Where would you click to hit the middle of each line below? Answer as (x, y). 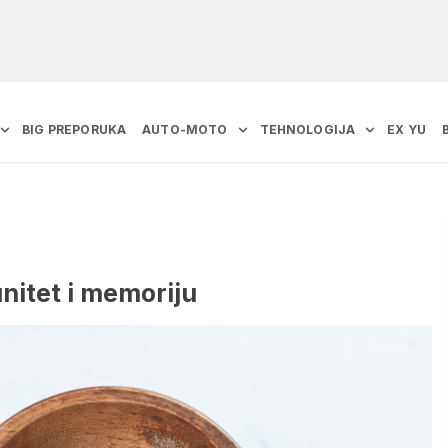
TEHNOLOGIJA (307, 130)
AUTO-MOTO (185, 130)
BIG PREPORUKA (74, 130)
